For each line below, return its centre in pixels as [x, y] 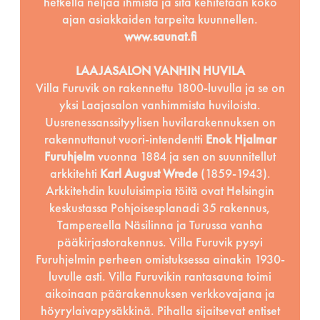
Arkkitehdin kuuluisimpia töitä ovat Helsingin [160, 190]
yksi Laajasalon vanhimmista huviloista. [160, 104]
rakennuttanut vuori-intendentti [125, 139]
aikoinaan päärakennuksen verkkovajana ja [160, 293]
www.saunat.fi [160, 36]
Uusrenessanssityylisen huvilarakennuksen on [160, 121]
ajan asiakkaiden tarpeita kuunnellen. [160, 19]
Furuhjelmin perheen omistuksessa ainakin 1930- [160, 259]
